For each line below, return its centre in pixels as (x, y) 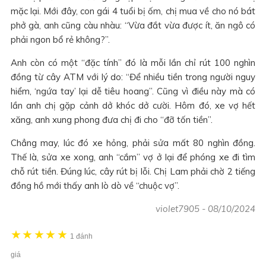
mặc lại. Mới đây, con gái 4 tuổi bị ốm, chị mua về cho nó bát (133, 11)
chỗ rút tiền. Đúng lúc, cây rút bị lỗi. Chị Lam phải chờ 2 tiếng (133, 171)
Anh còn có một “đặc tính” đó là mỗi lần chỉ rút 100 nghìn (133, 62)
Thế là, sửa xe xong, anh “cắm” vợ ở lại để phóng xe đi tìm (133, 157)
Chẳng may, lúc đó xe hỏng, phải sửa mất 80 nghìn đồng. (133, 142)
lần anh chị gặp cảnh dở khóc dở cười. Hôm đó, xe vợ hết (133, 105)
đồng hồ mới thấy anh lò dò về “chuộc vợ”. (95, 185)
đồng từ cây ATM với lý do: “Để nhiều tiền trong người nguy (133, 77)
